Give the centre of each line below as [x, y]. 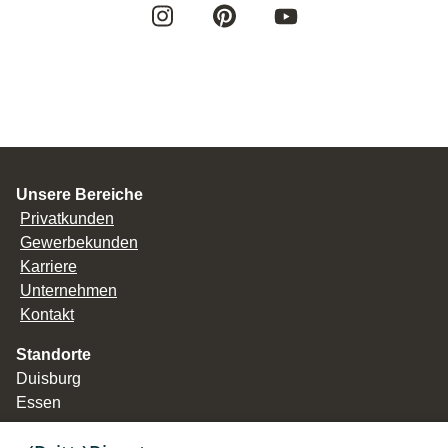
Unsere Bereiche [79, 195]
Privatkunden [67, 219]
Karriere [48, 267]
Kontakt [47, 315]
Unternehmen [68, 291]
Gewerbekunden [79, 243]
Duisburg [48, 379]
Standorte [53, 355]
